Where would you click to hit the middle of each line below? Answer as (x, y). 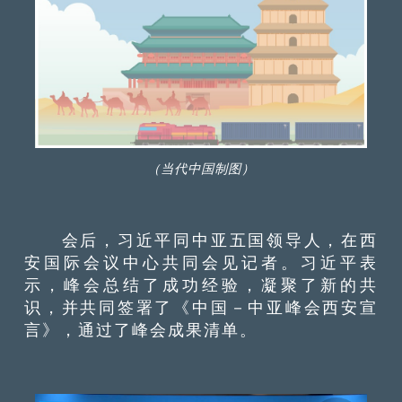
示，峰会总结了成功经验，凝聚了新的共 (201, 284)
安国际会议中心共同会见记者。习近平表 (201, 262)
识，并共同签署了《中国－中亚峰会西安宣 (201, 307)
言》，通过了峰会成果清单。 (141, 329)
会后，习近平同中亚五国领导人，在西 (201, 240)
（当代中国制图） (201, 168)
